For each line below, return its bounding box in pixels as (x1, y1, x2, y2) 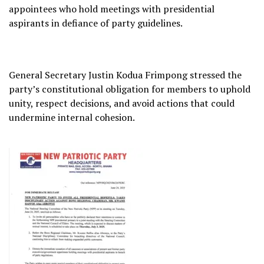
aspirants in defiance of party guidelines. (9, 16, 183, 29)
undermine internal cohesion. (9, 110, 135, 124)
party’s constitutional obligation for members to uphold (9, 82, 250, 95)
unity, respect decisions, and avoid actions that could (9, 96, 235, 110)
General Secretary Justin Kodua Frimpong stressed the (9, 68, 242, 81)
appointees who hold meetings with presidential (9, 2, 214, 15)
